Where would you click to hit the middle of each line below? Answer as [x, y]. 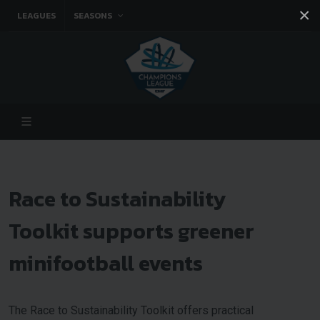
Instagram [88, 47]
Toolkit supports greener [131, 231]
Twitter [111, 47]
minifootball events [106, 263]
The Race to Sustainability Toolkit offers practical [131, 310]
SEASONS [94, 16]
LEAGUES [36, 16]
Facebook [59, 47]
